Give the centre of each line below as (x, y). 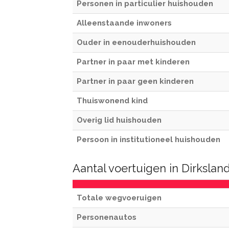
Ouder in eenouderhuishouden (136, 42)
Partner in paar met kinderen (133, 62)
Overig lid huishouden (119, 120)
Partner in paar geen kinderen (135, 81)
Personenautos (107, 217)
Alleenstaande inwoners (124, 23)
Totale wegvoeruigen (119, 198)
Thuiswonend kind (112, 101)
